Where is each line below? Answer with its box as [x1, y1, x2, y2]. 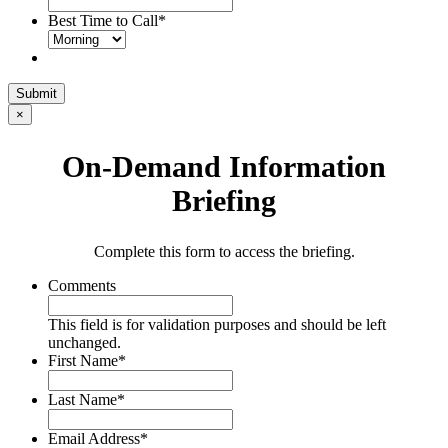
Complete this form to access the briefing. [93, 242, 355, 260]
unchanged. [48, 333, 121, 351]
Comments [48, 276, 116, 294]
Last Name [48, 390, 117, 408]
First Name [48, 351, 118, 369]
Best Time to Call [48, 12, 158, 30]
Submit [16, 86, 57, 102]
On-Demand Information [62, 149, 386, 183]
